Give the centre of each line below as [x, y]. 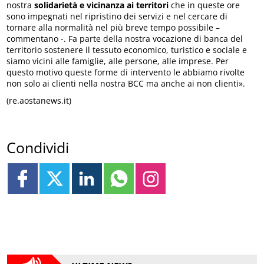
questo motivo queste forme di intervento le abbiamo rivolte [126, 72]
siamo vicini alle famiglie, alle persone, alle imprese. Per [118, 61]
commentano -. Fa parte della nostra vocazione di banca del [125, 38]
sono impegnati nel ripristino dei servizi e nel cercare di [117, 16]
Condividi [38, 148]
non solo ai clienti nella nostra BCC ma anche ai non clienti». [126, 83]
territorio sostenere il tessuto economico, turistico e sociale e [127, 49]
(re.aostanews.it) [39, 100]
